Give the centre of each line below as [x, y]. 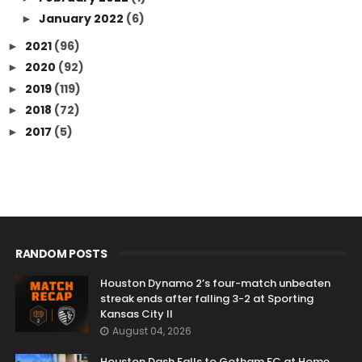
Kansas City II [136, 314]
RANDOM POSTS [61, 253]
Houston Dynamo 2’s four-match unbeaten [215, 283]
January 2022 [82, 19]
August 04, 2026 [152, 330]
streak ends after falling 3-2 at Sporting [206, 298]
